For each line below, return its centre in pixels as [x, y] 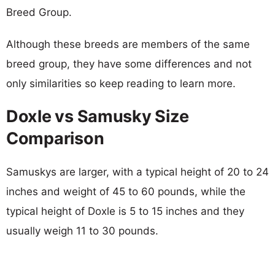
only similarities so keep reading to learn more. [121, 83]
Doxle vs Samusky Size [98, 116]
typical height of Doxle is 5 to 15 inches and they [125, 211]
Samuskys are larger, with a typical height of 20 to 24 [137, 172]
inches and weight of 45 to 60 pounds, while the [126, 191]
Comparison [55, 138]
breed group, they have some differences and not [129, 64]
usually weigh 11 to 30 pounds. [82, 230]
